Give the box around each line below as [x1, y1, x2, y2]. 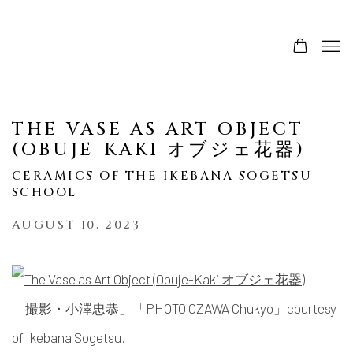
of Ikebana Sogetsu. [12, 329, 125, 345]
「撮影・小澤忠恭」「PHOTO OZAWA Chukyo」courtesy [12, 300, 336, 316]
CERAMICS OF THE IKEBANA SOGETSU [12, 168, 313, 184]
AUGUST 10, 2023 [12, 217, 140, 233]
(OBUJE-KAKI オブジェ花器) [12, 138, 306, 162]
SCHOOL [12, 184, 77, 201]
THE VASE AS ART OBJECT [12, 117, 304, 141]
